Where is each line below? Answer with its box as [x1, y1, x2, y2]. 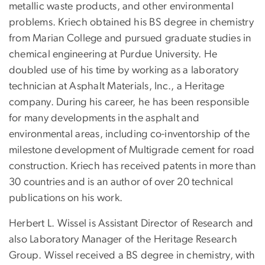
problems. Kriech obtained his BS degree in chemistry [9, 17, 254, 28]
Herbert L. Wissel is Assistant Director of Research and [9, 218, 254, 229]
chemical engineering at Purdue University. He [9, 49, 218, 60]
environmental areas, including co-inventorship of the [9, 128, 250, 140]
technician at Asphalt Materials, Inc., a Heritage [9, 80, 225, 92]
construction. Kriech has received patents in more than [9, 160, 256, 172]
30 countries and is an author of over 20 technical [9, 176, 234, 188]
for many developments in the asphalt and [9, 112, 199, 124]
